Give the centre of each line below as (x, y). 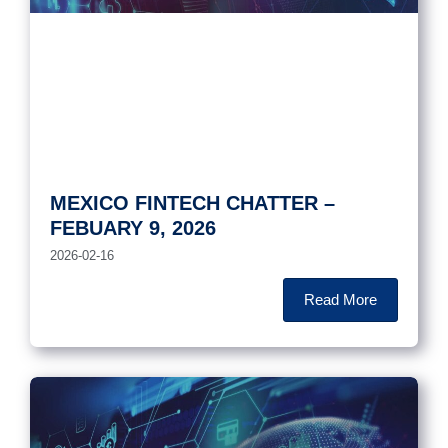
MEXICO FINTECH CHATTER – (192, 202)
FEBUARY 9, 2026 (133, 227)
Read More (340, 299)
